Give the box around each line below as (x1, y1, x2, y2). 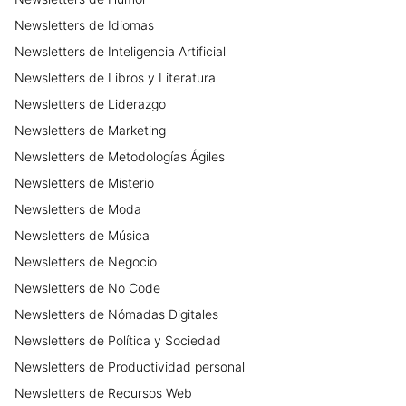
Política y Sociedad (108, 333, 221, 349)
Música (108, 227, 150, 244)
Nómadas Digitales (108, 306, 218, 323)
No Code (108, 280, 160, 296)
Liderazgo (108, 96, 166, 112)
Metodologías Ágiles (108, 149, 225, 165)
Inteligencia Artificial (108, 43, 226, 60)
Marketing (108, 122, 166, 139)
